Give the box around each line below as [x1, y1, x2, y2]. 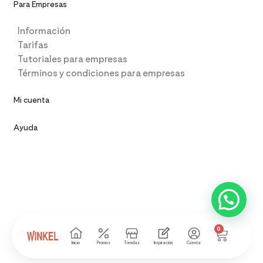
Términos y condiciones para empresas [18, 68, 185, 79]
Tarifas [18, 39, 48, 51]
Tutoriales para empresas [18, 53, 127, 65]
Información [18, 25, 70, 37]
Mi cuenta [14, 95, 49, 105]
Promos [96, 240, 110, 245]
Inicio [72, 240, 80, 245]
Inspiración [154, 240, 173, 245]
